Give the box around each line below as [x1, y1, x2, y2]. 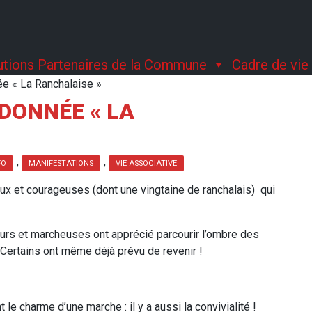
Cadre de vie [232, 56, 309, 73]
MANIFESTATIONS [29, 159, 93, 168]
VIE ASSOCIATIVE [116, 159, 177, 168]
